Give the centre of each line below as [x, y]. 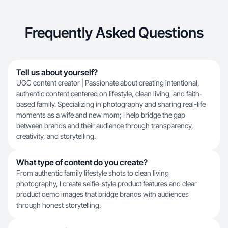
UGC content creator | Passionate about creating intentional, [108, 83]
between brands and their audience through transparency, [105, 125]
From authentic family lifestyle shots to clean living [93, 173]
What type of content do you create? [82, 162]
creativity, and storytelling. [56, 136]
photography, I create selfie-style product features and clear [107, 183]
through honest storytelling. [59, 205]
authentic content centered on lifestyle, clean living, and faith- [109, 93]
